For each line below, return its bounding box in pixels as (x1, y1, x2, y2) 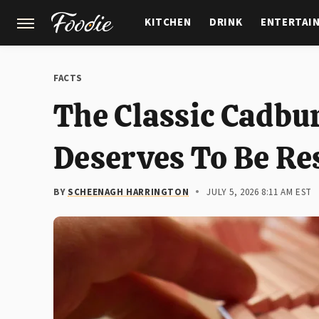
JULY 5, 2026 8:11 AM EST (206, 186, 312, 199)
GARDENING (145, 59, 206, 74)
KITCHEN (145, 15, 192, 30)
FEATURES (224, 59, 278, 74)
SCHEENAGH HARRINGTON (68, 186, 189, 199)
